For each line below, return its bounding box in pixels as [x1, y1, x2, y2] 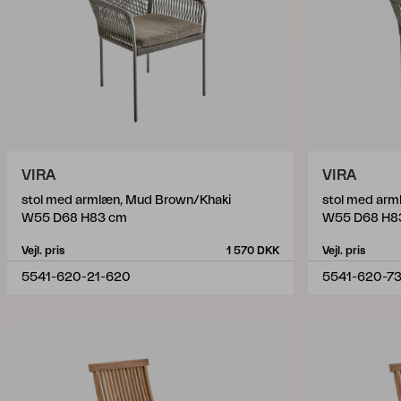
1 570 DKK [226, 245, 279, 256]
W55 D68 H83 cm [21, 212, 127, 225]
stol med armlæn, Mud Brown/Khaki [21, 194, 231, 207]
